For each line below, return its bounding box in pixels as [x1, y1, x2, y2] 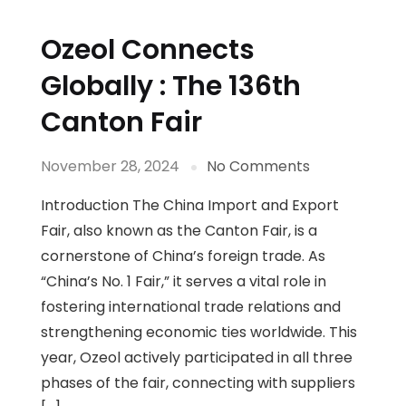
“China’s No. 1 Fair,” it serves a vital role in [41, 271, 326, 293]
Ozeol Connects [41, 31, 255, 70]
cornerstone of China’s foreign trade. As [41, 246, 325, 267]
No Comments [207, 156, 310, 178]
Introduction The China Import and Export [41, 195, 339, 217]
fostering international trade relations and [41, 296, 341, 318]
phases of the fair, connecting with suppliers [41, 372, 355, 394]
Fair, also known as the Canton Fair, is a [41, 220, 317, 242]
